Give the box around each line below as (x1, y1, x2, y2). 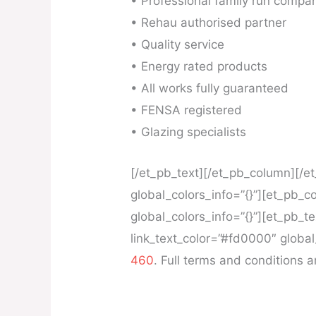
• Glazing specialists (130, 125, 247, 140)
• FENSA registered (130, 103, 243, 118)
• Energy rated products (130, 59, 268, 74)
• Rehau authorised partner (130, 16, 287, 30)
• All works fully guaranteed (130, 81, 289, 96)
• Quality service (130, 37, 225, 52)
